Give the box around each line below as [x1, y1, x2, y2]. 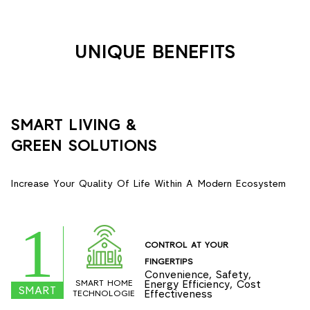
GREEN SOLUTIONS [10, 136, 156, 154]
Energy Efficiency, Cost [145, 277, 261, 290]
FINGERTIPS [145, 256, 193, 266]
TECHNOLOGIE [73, 288, 136, 298]
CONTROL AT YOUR [145, 239, 228, 250]
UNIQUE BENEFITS [75, 41, 235, 62]
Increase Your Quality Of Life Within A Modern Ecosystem [10, 177, 286, 189]
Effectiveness [145, 287, 212, 300]
